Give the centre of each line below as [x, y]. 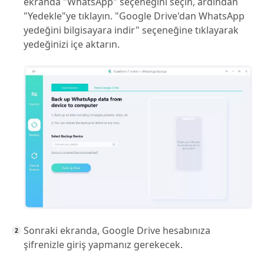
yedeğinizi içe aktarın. [72, 44]
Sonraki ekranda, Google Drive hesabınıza [117, 230]
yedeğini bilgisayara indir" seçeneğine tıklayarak [131, 30]
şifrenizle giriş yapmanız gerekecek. [103, 244]
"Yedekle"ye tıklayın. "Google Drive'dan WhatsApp [134, 16]
